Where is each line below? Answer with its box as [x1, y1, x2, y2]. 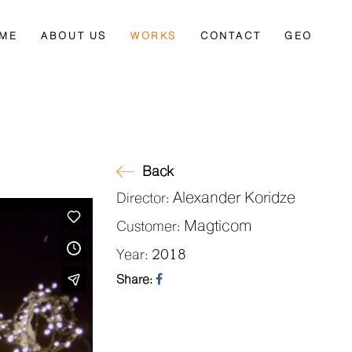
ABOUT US [41, 31, 107, 42]
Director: [116, 190, 173, 207]
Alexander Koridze [173, 189, 295, 207]
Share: [116, 273, 156, 287]
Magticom [184, 218, 251, 236]
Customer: [116, 218, 184, 235]
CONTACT [200, 31, 262, 42]
